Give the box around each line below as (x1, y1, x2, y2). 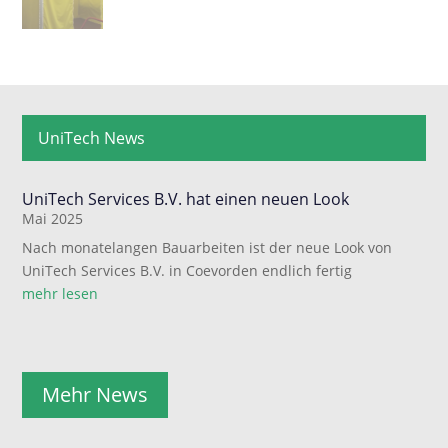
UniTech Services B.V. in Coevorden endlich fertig (22, 260, 353, 280)
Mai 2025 (22, 208, 84, 228)
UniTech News (38, 126, 146, 149)
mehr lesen (22, 283, 99, 303)
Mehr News (42, 380, 149, 408)
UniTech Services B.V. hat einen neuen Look (22, 187, 350, 210)
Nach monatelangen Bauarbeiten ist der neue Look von (22, 237, 393, 257)
